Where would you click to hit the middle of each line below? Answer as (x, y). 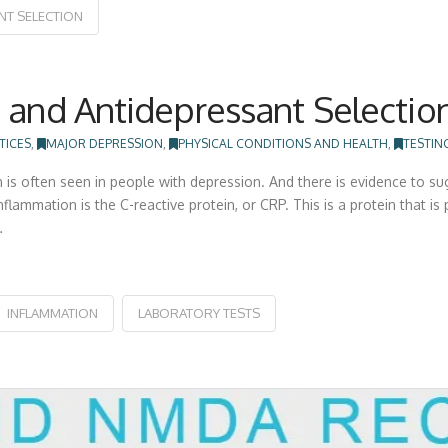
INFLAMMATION (52, 312)
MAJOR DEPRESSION (105, 143)
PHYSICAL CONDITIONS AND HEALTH (283, 143)
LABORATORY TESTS (198, 312)
